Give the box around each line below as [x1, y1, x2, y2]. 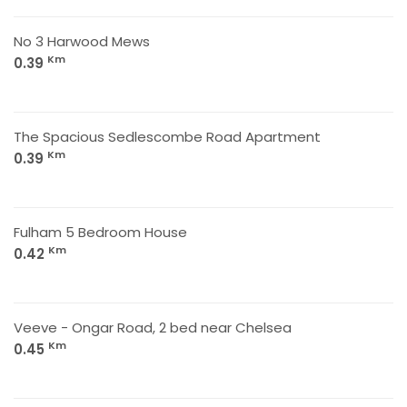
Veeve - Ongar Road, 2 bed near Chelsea [14, 318, 292, 337]
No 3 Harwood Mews [14, 32, 150, 51]
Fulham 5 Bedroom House [14, 223, 187, 242]
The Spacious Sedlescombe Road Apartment [14, 127, 321, 146]
